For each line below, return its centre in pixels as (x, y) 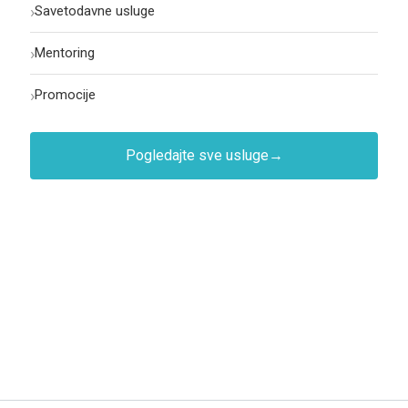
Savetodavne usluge (94, 10)
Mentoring (64, 52)
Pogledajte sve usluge (197, 155)
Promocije (65, 94)
